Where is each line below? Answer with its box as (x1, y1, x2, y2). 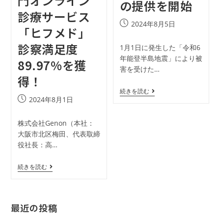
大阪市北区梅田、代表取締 (17, 129, 100, 139)
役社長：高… (17, 140, 57, 150)
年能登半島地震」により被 (119, 54, 202, 63)
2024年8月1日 (28, 95, 73, 105)
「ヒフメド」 (17, 24, 90, 42)
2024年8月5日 (131, 19, 175, 29)
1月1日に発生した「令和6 (119, 43, 200, 53)
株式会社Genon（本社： (17, 118, 94, 128)
